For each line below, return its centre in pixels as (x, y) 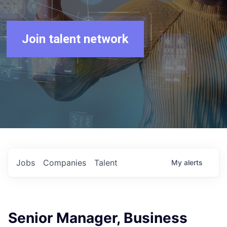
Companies (65, 163)
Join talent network (75, 39)
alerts (193, 162)
